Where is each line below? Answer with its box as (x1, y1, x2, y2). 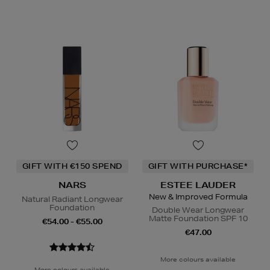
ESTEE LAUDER (160, 180, 236, 191)
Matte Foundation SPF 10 (148, 213, 248, 224)
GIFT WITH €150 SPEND (22, 161, 122, 172)
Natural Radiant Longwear (21, 194, 123, 205)
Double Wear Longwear (152, 205, 244, 216)
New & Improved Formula (148, 192, 248, 202)
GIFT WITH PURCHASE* (148, 161, 248, 172)
